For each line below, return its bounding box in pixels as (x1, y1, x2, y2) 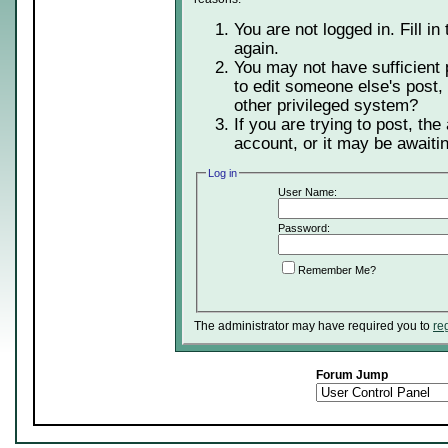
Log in (208, 167, 238, 180)
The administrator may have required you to (194, 319, 433, 334)
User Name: (277, 186, 337, 199)
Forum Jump (315, 368, 388, 383)
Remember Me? (297, 264, 376, 277)
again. (234, 39, 279, 58)
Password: (277, 222, 330, 235)
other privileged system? (234, 96, 418, 115)
